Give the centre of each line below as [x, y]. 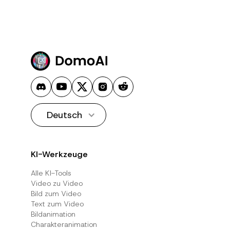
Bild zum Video [56, 193]
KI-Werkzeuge [59, 154]
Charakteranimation [64, 224]
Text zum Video [57, 204]
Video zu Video [56, 183]
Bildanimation [53, 214]
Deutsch [64, 115]
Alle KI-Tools [51, 173]
